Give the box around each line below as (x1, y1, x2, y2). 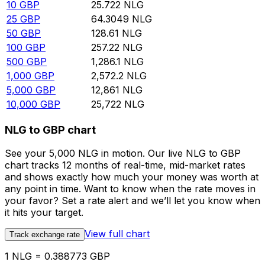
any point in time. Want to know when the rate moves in (5, 183, 256, 195)
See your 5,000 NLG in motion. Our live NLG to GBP (5, 147, 241, 160)
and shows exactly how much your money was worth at (5, 171, 258, 183)
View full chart (85, 228, 150, 240)
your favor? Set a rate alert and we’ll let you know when (5, 195, 260, 207)
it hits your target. (5, 206, 83, 219)
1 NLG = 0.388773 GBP (5, 250, 110, 263)
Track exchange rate (9, 230, 80, 240)
